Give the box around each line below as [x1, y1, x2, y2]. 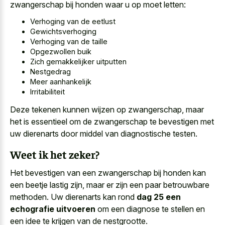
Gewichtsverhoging [30, 27, 96, 36]
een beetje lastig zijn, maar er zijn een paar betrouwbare [10, 179, 209, 190]
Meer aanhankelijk [30, 77, 91, 86]
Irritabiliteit [30, 87, 65, 96]
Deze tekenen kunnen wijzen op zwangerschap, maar [10, 104, 204, 115]
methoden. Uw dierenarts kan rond [10, 191, 137, 202]
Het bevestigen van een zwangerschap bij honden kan [10, 167, 206, 178]
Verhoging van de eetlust [30, 17, 116, 26]
